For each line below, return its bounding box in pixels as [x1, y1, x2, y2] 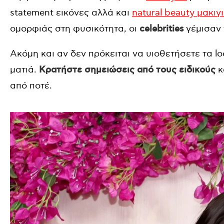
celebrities [139, 23, 183, 34]
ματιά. [10, 64, 39, 75]
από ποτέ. [10, 80, 52, 91]
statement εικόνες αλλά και [10, 7, 132, 18]
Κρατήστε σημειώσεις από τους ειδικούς [39, 64, 215, 75]
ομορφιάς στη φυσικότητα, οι [10, 23, 139, 34]
